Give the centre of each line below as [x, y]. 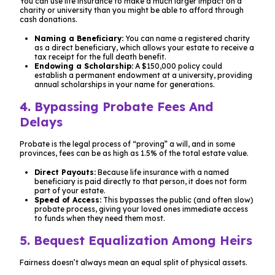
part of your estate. [70, 190]
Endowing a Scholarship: [84, 66]
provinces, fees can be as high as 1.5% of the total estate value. [134, 153]
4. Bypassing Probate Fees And [117, 106]
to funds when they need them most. [100, 218]
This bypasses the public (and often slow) [177, 199]
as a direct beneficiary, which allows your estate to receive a [144, 47]
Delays [41, 122]
